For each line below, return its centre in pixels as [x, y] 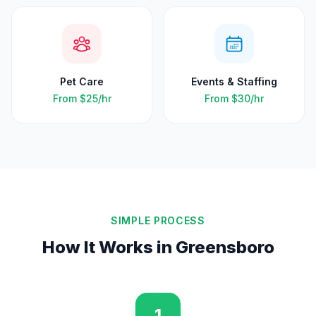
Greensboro [225, 247]
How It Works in [109, 247]
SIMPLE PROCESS [158, 220]
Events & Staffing [234, 81]
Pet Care [82, 81]
